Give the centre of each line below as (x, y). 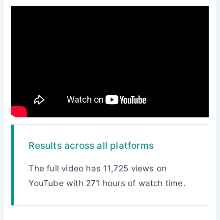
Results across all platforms (91, 146)
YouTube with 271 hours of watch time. (107, 183)
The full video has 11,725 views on (98, 169)
